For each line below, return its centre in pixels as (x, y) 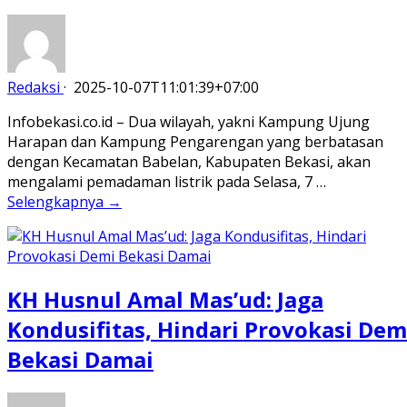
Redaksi (34, 87)
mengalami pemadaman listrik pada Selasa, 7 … (167, 181)
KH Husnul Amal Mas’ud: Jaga (165, 299)
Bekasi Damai (80, 359)
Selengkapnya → (65, 201)
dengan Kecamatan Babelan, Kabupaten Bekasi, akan (189, 161)
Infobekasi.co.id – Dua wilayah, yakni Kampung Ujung (189, 121)
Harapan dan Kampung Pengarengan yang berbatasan (195, 141)
